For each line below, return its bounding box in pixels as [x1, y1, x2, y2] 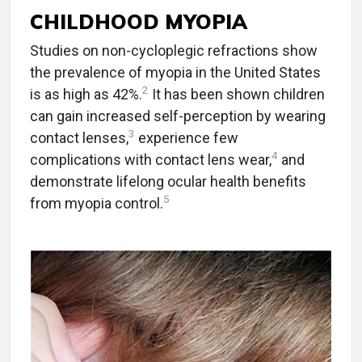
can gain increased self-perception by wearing [30, 107, 326, 125]
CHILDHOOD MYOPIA [30, 9, 247, 35]
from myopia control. [30, 195, 163, 213]
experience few [135, 129, 238, 147]
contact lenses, [30, 129, 128, 147]
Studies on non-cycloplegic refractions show [30, 42, 318, 60]
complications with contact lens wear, [30, 151, 271, 169]
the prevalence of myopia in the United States [30, 64, 321, 82]
